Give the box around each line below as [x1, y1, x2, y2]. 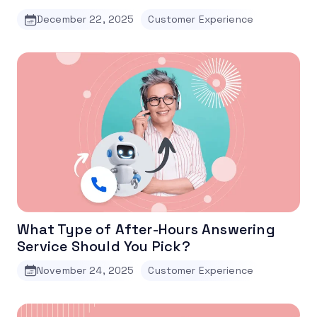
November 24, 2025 [37, 263, 134, 277]
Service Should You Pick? [17, 236, 190, 255]
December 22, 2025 [37, 13, 134, 26]
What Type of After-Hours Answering [17, 219, 275, 238]
